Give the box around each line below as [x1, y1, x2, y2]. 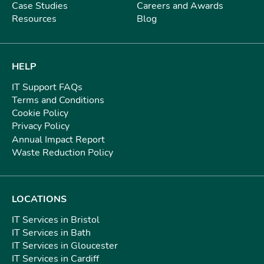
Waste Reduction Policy [12, 146, 113, 159]
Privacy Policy [12, 120, 70, 133]
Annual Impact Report [12, 133, 105, 146]
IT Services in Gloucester [12, 239, 118, 253]
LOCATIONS [12, 192, 67, 206]
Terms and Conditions [12, 94, 104, 107]
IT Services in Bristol [12, 213, 100, 226]
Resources [12, 12, 57, 25]
